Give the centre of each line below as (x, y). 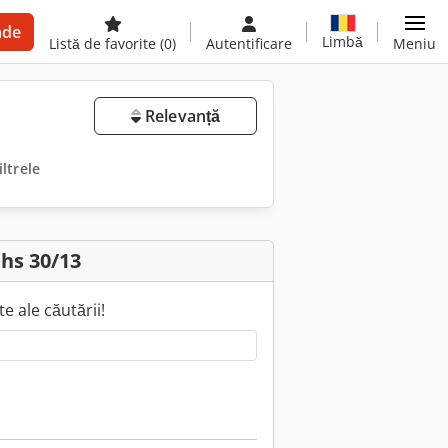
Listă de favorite (104, 43)
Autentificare (249, 43)
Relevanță (180, 116)
